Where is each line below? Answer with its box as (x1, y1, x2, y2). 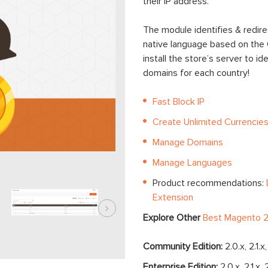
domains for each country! (143, 67, 249, 80)
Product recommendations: (153, 177, 266, 190)
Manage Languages (153, 157, 232, 169)
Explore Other (143, 212, 203, 224)
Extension (153, 191, 193, 204)
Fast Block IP (153, 96, 205, 108)
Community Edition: (143, 240, 225, 253)
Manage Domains (153, 136, 223, 149)
